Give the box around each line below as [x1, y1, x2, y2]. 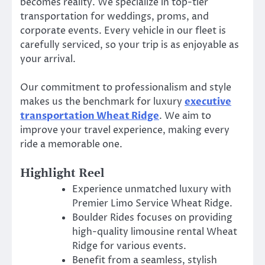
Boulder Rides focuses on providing [72, 211, 232, 225]
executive [185, 95, 231, 109]
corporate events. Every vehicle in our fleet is [20, 24, 226, 38]
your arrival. [20, 53, 76, 66]
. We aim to [159, 109, 211, 123]
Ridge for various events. [72, 240, 186, 253]
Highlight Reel [20, 167, 105, 181]
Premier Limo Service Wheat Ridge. [72, 197, 232, 211]
